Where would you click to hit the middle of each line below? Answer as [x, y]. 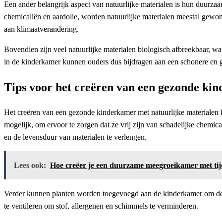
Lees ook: [30, 166]
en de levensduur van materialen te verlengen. [75, 137]
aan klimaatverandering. [41, 29]
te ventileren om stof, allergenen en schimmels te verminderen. [101, 206]
